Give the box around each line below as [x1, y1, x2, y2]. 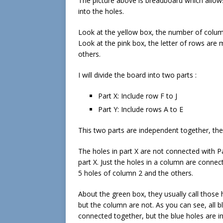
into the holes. [78, 6, 124, 16]
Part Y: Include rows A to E [98, 105, 183, 114]
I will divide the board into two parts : [78, 70, 197, 80]
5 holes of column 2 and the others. [78, 168, 193, 178]
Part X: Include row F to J [98, 91, 177, 101]
